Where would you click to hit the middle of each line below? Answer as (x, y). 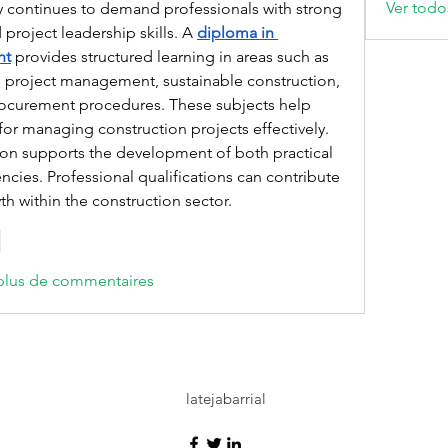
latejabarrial (225, 398)
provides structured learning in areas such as (170, 56)
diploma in (235, 32)
